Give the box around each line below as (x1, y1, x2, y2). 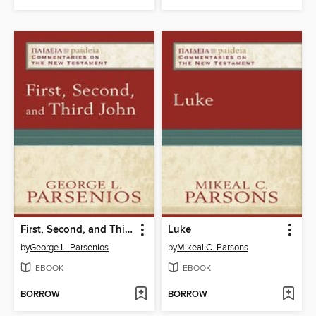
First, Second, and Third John (125, 224, 133, 237)
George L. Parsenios (30, 242, 109, 254)
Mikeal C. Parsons (177, 242, 248, 254)
